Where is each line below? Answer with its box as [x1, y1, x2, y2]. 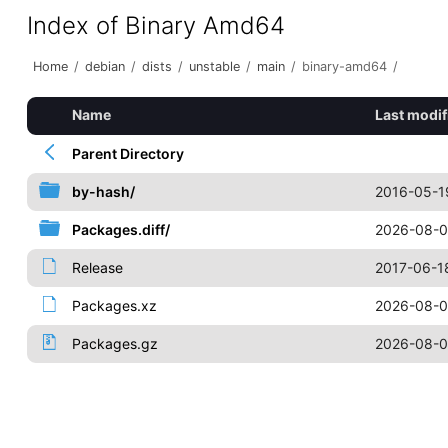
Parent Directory [71, 145, 184, 162]
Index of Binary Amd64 [26, 11, 285, 40]
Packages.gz [71, 335, 158, 352]
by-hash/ [71, 183, 135, 200]
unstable [188, 59, 240, 74]
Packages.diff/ [71, 221, 170, 238]
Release [71, 259, 123, 276]
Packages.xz [71, 297, 157, 314]
